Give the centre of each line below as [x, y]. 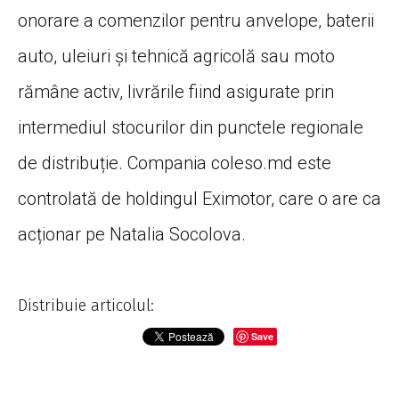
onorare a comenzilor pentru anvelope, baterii [196, 20]
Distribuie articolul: [86, 305]
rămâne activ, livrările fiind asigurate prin [176, 91]
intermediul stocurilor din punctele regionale [191, 127]
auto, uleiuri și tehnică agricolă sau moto [176, 56]
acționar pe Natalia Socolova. [132, 234]
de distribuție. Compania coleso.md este [175, 163]
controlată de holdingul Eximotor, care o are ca [199, 198]
